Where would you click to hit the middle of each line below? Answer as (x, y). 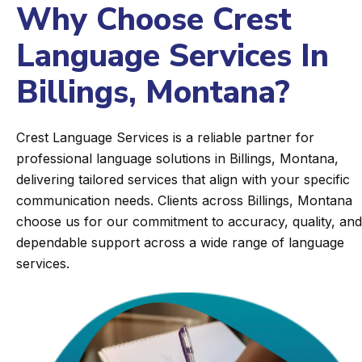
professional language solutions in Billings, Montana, (177, 158)
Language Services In (173, 56)
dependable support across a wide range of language (180, 242)
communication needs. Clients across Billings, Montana (184, 200)
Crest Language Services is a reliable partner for (165, 137)
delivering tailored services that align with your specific (183, 179)
